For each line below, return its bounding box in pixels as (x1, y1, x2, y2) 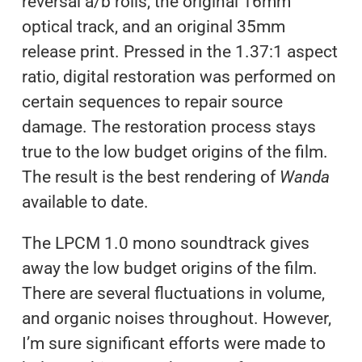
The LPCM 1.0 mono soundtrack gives (21, 233, 309, 253)
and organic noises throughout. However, (21, 308, 331, 328)
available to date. (21, 192, 149, 212)
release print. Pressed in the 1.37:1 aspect (21, 41, 338, 61)
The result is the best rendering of (21, 166, 280, 187)
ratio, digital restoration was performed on (21, 66, 336, 86)
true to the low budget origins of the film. (21, 141, 328, 162)
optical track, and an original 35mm (21, 16, 285, 36)
